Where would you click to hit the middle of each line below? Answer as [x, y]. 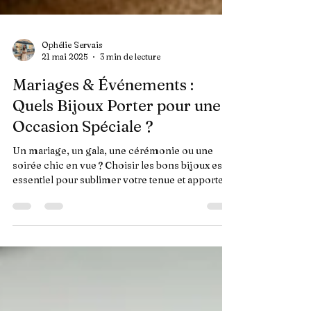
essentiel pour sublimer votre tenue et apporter [120, 205]
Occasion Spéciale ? [83, 151]
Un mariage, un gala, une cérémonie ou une [113, 176]
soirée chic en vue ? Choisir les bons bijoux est [119, 190]
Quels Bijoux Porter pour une [117, 131]
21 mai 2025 [65, 82]
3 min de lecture [130, 82]
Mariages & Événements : [103, 110]
